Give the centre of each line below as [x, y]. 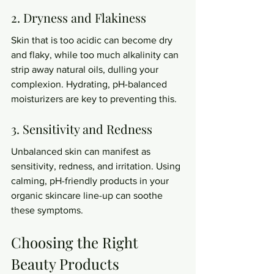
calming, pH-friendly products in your [91, 181]
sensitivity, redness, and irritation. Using [97, 166]
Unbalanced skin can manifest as [82, 151]
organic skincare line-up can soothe [88, 195]
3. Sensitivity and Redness [82, 128]
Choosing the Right [76, 242]
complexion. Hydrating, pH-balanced [90, 84]
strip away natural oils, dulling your [86, 69]
